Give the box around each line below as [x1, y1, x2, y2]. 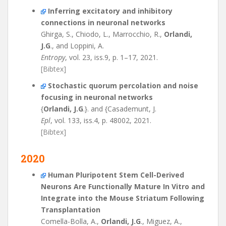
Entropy [41, 52, 65, 62]
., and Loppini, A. [50, 41, 104, 50]
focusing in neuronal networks [41, 92, 153, 102]
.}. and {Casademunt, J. [83, 104, 156, 114]
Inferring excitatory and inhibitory [48, 6, 173, 16]
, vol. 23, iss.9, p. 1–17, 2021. [65, 52, 158, 62]
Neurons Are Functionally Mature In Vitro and [41, 182, 205, 191]
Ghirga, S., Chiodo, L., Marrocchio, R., [41, 29, 164, 39]
